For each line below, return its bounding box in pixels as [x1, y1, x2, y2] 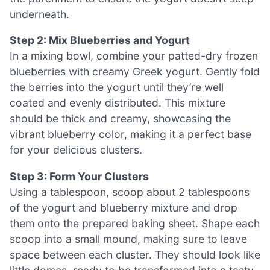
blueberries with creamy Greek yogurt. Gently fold [10, 65, 260, 78]
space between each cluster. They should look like [10, 248, 260, 261]
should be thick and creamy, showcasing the [10, 112, 231, 125]
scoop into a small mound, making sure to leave [10, 233, 247, 245]
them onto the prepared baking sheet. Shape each [10, 217, 260, 230]
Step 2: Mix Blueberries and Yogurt [10, 34, 190, 47]
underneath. [10, 7, 69, 20]
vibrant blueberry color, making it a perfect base [10, 128, 251, 141]
